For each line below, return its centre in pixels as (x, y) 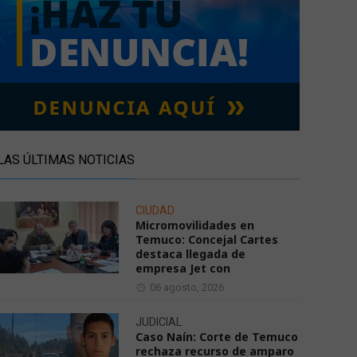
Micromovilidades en (195, 225)
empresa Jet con (183, 268)
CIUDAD (155, 210)
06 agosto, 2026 (187, 287)
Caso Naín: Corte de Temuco (217, 337)
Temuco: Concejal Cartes (207, 239)
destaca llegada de (190, 254)
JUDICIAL (159, 322)
